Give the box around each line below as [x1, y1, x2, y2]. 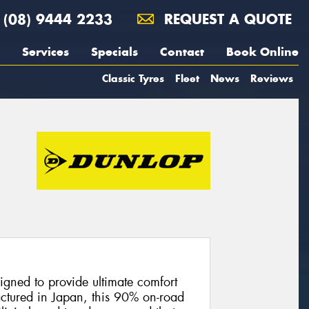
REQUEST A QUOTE [159, 10, 292, 28]
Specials [91, 44, 138, 59]
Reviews [250, 72, 293, 85]
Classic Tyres [102, 72, 164, 85]
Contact [160, 44, 204, 59]
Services [22, 44, 69, 59]
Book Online [226, 44, 299, 59]
